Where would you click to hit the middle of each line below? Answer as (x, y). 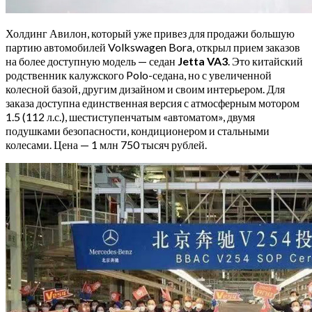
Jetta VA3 (203, 61)
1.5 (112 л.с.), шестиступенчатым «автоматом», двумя (130, 116)
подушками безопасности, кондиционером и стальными (138, 130)
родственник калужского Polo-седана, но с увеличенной (139, 75)
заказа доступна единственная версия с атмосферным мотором (153, 102)
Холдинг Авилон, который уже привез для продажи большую (150, 33)
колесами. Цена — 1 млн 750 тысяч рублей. (106, 144)
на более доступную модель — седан (92, 61)
